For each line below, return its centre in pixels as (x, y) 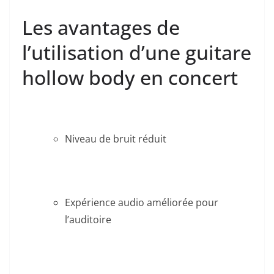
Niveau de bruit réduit (116, 139)
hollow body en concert (130, 78)
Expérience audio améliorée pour (142, 203)
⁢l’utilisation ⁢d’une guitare (137, 53)
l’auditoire (88, 220)
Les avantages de (101, 28)
